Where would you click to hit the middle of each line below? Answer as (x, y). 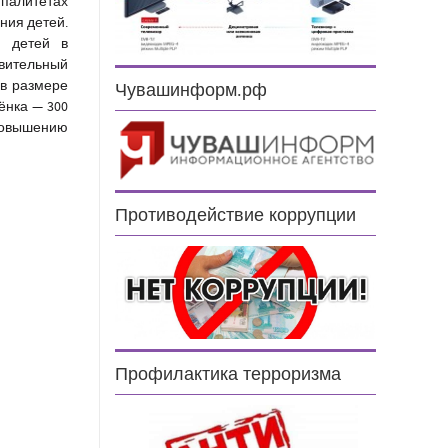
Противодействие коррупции (236, 215)
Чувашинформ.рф (191, 91)
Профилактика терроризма (228, 375)
